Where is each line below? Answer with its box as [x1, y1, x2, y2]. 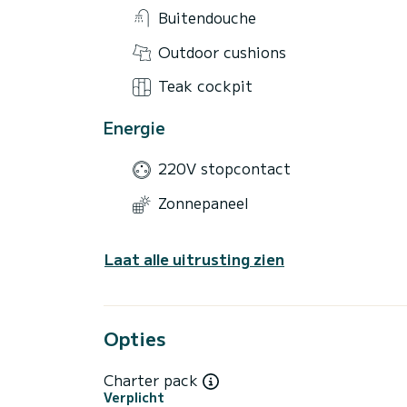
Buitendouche [158, 5, 256, 28]
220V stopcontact [158, 157, 291, 180]
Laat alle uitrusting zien [104, 247, 284, 270]
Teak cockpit [158, 74, 253, 97]
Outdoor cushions [158, 40, 286, 63]
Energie [104, 114, 165, 139]
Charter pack [104, 368, 203, 391]
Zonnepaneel [158, 192, 249, 214]
